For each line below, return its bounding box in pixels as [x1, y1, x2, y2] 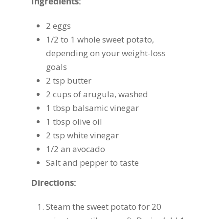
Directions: [31, 176, 76, 188]
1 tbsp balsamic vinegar [46, 102, 139, 113]
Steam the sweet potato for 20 [46, 201, 161, 213]
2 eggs [46, 20, 71, 31]
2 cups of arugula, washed [46, 88, 148, 100]
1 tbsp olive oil [46, 115, 102, 127]
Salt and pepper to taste [46, 156, 139, 168]
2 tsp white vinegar [46, 129, 119, 141]
